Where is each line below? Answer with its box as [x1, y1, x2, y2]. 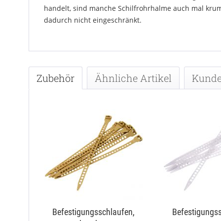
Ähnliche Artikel [95, 72, 172, 84]
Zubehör [37, 72, 74, 84]
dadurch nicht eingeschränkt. [44, 15, 142, 25]
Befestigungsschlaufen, [52, 207, 135, 217]
